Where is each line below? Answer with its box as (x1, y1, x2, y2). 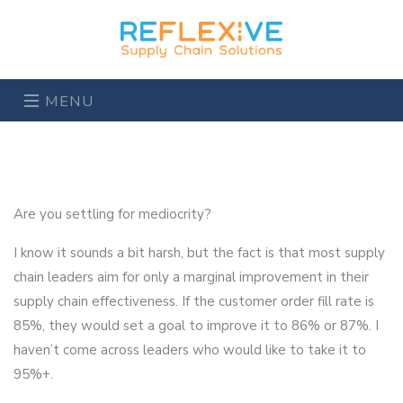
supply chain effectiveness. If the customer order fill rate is (13, 292, 374, 310)
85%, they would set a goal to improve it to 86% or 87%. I (13, 317, 379, 335)
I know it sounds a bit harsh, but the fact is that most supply (13, 244, 385, 262)
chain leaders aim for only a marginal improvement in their (13, 268, 369, 286)
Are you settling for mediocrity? (13, 205, 211, 223)
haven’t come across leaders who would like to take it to (13, 341, 366, 359)
